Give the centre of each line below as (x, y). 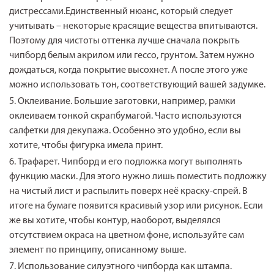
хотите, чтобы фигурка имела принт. (86, 145)
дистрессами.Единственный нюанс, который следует (121, 11)
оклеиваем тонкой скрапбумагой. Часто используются (126, 116)
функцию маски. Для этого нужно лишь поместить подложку (138, 176)
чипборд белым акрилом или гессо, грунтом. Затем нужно (132, 55)
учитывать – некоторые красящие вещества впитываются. (134, 26)
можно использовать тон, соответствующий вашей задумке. (138, 85)
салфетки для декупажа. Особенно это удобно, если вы (125, 131)
